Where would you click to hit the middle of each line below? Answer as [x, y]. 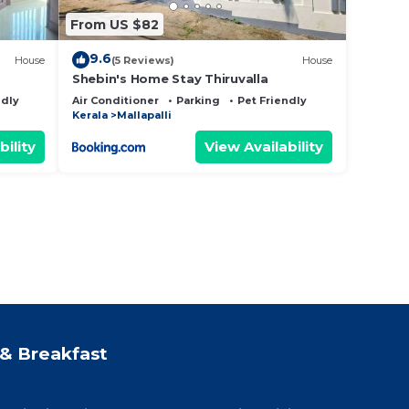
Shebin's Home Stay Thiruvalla [170, 79]
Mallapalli [144, 115]
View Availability [264, 147]
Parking [198, 101]
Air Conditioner [115, 101]
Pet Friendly [272, 101]
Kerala [90, 115]
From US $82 [115, 24]
